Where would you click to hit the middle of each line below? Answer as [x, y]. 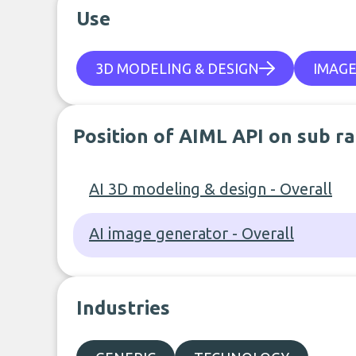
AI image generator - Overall [192, 233]
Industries [123, 308]
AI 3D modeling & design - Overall [211, 189]
